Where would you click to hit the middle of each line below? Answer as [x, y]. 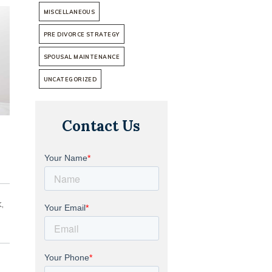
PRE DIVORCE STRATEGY [81, 34]
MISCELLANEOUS [69, 12]
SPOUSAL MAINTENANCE [82, 57]
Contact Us [101, 126]
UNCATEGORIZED [70, 79]
